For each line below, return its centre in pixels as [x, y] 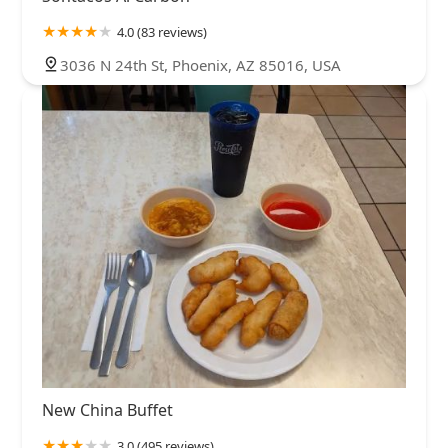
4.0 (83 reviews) [162, 31]
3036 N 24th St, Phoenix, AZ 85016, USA [200, 64]
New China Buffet [107, 410]
